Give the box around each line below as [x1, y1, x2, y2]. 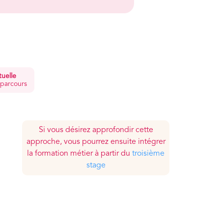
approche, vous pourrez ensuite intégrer [26, 137, 165, 146]
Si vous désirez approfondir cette [38, 126, 153, 134]
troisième [132, 149, 165, 158]
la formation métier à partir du [27, 149, 132, 158]
